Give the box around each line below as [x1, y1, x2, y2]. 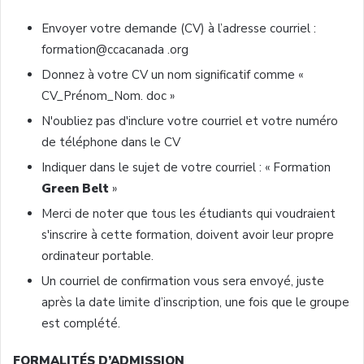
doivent [196, 226, 239, 243]
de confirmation [100, 272, 193, 289]
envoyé [249, 272, 291, 289]
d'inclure [119, 112, 164, 129]
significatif [195, 66, 250, 83]
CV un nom [128, 66, 195, 83]
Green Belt [41, 180, 109, 197]
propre [297, 226, 334, 243]
